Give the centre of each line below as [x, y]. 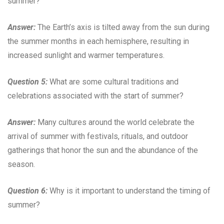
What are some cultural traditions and [113, 81]
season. [21, 164]
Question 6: [27, 190]
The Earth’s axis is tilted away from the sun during [122, 27]
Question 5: [27, 81]
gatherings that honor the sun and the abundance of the [103, 150]
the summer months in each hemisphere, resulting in [98, 41]
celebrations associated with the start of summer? [95, 95]
